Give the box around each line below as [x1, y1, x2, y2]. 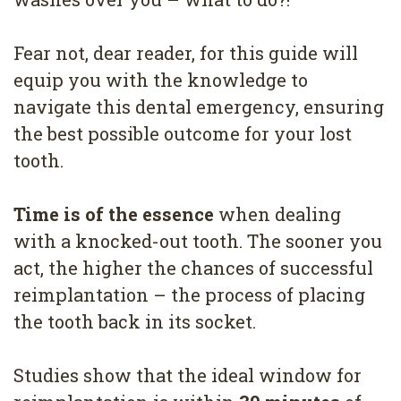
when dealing [214, 202, 341, 226]
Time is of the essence [13, 202, 214, 226]
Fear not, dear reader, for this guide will [13, 41, 358, 65]
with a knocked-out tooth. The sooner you [13, 229, 382, 253]
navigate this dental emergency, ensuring [13, 95, 384, 119]
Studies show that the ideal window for [13, 363, 362, 388]
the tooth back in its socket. [13, 310, 256, 334]
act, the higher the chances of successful [13, 256, 373, 280]
